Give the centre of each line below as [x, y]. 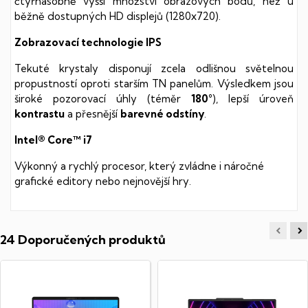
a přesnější [92, 113]
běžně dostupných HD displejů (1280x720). [118, 16]
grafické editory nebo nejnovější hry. [103, 181]
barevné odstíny [162, 113]
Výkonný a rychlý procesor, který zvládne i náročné [139, 166]
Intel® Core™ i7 [53, 140]
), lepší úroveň [253, 98]
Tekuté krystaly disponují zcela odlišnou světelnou [154, 68]
